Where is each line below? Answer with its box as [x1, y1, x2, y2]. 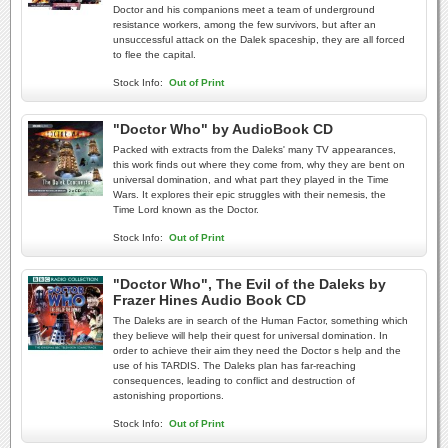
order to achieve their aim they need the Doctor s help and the [113, 345, 401, 356]
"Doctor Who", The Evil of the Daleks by [113, 276, 386, 292]
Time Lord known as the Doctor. [113, 204, 259, 215]
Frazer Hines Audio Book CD [113, 292, 306, 308]
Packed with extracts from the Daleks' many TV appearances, [113, 144, 396, 155]
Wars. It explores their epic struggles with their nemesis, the [113, 189, 386, 200]
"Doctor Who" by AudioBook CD [113, 121, 333, 137]
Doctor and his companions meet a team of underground [113, 4, 375, 15]
